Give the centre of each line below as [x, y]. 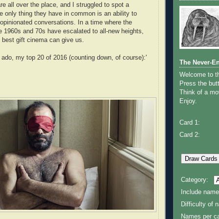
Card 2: [190, 135]
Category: [195, 180]
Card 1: [190, 122]
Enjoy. [188, 101]
